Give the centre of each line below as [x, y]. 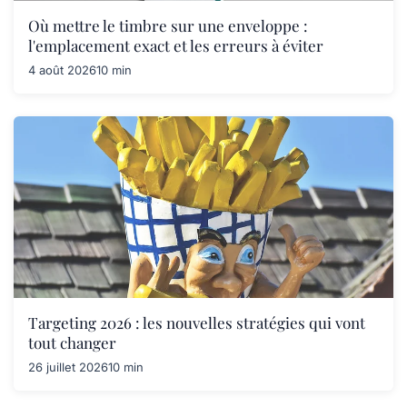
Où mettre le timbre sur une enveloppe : [168, 25]
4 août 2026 [62, 70]
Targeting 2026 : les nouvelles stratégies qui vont [197, 323]
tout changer [72, 342]
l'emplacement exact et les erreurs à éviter [176, 45]
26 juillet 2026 [68, 367]
